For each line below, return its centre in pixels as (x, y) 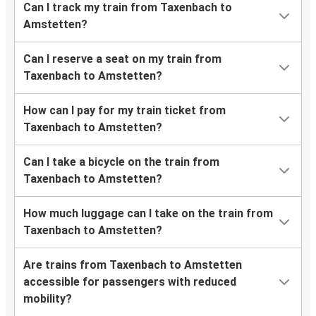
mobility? (48, 298)
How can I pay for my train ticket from (124, 110)
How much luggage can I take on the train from (148, 213)
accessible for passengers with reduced (130, 281)
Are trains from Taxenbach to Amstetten (133, 265)
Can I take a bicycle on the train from (121, 162)
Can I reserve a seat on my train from (122, 59)
